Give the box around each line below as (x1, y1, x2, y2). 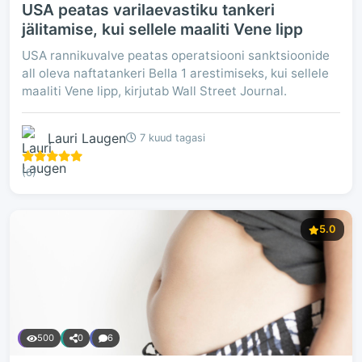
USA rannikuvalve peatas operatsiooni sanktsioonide (22, 48, 330, 63)
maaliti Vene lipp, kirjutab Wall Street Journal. (22, 83, 287, 99)
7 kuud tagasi (137, 132, 205, 144)
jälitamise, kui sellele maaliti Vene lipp (22, 19, 303, 39)
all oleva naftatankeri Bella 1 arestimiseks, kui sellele (22, 65, 329, 81)
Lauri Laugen (48, 129, 126, 146)
